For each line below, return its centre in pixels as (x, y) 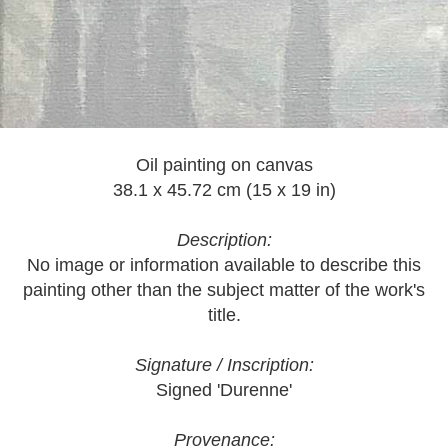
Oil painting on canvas (224, 165)
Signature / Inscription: (224, 365)
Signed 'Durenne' (224, 390)
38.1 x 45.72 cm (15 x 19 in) (224, 190)
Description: (224, 240)
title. (224, 315)
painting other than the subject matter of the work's (224, 290)
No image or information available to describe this (224, 265)
